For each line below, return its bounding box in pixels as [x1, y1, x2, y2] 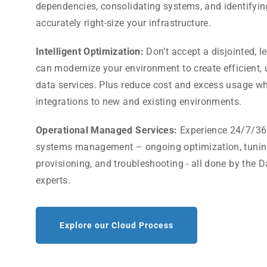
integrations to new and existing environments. [36, 96, 242, 108]
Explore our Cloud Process [60, 221, 173, 231]
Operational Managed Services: [36, 125, 180, 136]
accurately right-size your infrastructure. [36, 17, 212, 29]
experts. [36, 175, 70, 187]
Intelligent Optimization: [36, 46, 147, 58]
